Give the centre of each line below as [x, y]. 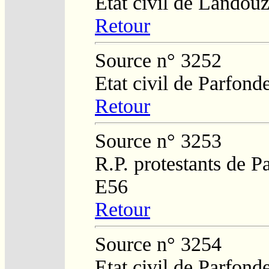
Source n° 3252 [158, 60]
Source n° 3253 [158, 141]
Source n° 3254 [158, 244]
